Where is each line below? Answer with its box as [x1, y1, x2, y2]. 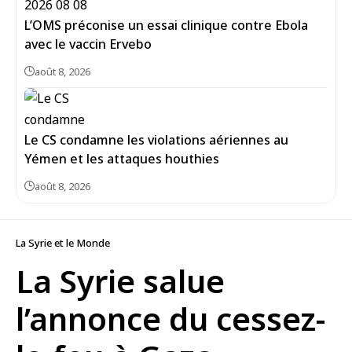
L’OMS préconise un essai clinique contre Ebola [24, 16, 308, 34]
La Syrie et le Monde [16, 236, 110, 250]
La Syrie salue [16, 259, 225, 302]
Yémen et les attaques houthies [24, 150, 222, 167]
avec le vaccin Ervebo [24, 35, 152, 53]
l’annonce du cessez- [16, 297, 325, 340]
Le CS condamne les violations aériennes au [24, 131, 288, 148]
